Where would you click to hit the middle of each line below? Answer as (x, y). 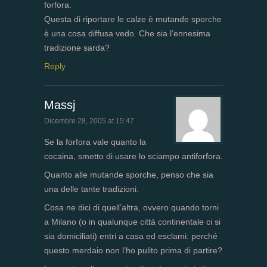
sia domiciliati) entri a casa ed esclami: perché (131, 236)
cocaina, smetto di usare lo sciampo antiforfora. (133, 156)
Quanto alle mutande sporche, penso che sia (129, 175)
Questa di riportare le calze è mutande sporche (133, 19)
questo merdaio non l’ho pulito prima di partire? (133, 251)
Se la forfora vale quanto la (95, 142)
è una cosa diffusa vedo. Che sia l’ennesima (127, 34)
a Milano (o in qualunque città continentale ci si (132, 222)
